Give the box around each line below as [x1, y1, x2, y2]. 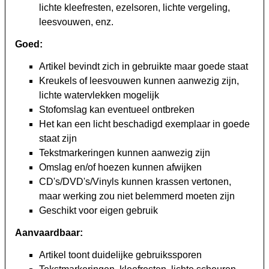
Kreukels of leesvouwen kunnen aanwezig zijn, [39, 76, 239, 86]
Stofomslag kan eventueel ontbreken [39, 104, 195, 115]
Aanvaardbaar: [15, 228, 83, 238]
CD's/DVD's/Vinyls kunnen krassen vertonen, [39, 177, 231, 187]
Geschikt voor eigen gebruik [39, 205, 158, 216]
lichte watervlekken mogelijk [39, 90, 159, 101]
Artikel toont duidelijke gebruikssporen [39, 250, 202, 261]
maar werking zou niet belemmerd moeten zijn [39, 191, 235, 202]
